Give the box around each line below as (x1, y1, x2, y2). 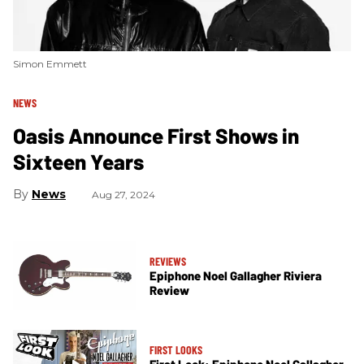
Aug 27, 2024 (92, 188, 155, 201)
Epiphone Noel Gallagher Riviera (149, 267, 322, 283)
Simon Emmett (13, 58, 87, 71)
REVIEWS (149, 253, 186, 268)
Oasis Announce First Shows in (13, 123, 299, 149)
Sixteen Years (13, 149, 144, 175)
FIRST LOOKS (149, 342, 202, 357)
